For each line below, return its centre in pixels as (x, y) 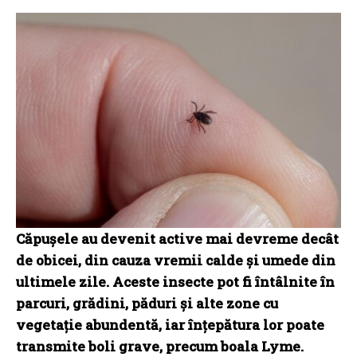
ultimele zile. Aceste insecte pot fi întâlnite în (175, 281)
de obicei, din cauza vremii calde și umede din (176, 260)
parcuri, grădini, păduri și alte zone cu (147, 303)
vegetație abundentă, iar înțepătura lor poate (170, 324)
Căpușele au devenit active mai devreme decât (177, 238)
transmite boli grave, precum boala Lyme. (160, 346)
